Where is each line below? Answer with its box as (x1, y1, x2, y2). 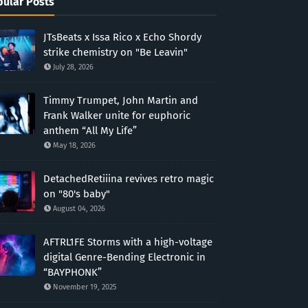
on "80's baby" (43, 188, 110, 200)
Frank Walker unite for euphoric (43, 109, 190, 122)
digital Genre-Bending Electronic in (43, 251, 206, 263)
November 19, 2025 (52, 283, 117, 291)
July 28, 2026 (52, 63, 93, 71)
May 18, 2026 (52, 141, 96, 150)
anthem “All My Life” (43, 124, 137, 137)
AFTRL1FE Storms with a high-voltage (43, 236, 212, 248)
